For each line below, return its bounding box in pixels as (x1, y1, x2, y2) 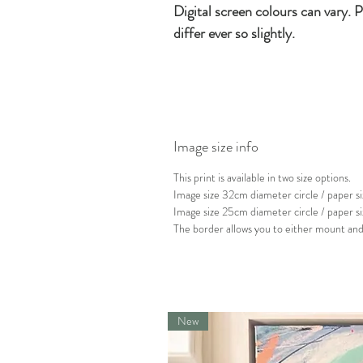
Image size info (173, 135, 258, 157)
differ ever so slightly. (173, 22, 295, 44)
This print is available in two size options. (173, 169, 351, 186)
